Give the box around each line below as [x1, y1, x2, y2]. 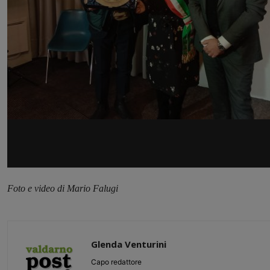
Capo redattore [91, 257, 142, 267]
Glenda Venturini [91, 238, 166, 251]
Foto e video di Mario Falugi [7, 183, 121, 194]
